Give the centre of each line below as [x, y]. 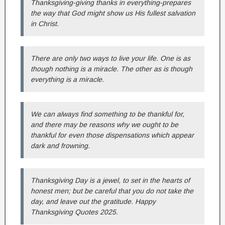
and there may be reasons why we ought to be [104, 125]
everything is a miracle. [67, 79]
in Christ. [45, 24]
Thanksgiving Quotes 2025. [74, 212]
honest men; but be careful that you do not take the [112, 191]
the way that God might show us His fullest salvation [113, 13]
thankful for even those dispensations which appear [112, 135]
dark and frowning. [60, 146]
